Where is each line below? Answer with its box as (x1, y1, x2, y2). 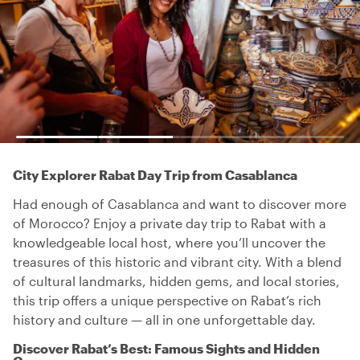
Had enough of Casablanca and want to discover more (13, 196, 346, 211)
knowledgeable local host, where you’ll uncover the (13, 235, 325, 250)
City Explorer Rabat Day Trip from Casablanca (13, 167, 297, 182)
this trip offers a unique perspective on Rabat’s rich (13, 292, 321, 308)
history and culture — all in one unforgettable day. (13, 312, 316, 327)
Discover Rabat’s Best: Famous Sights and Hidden (13, 341, 320, 356)
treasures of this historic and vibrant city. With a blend (13, 254, 342, 269)
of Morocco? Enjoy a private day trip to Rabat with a (13, 215, 326, 231)
